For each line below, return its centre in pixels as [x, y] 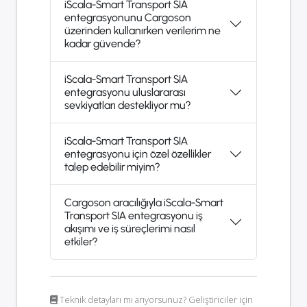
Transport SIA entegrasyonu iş [134, 216]
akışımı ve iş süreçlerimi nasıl [130, 229]
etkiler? [81, 242]
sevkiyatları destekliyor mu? [127, 106]
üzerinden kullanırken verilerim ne [143, 31]
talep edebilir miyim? [112, 167]
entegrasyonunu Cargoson [128, 18]
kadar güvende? [102, 44]
